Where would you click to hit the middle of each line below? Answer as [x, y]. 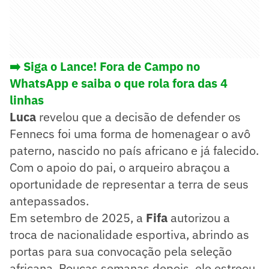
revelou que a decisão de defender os [140, 117]
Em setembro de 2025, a [78, 218]
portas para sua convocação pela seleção [121, 252]
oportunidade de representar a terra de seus [129, 184]
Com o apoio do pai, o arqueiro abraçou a [120, 168]
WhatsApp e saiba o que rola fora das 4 [119, 83]
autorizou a [200, 218]
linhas [27, 100]
